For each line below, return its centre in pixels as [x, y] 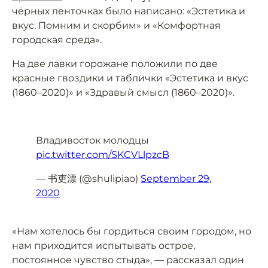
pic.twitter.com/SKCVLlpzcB [103, 155]
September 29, [176, 179]
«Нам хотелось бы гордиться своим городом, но [132, 231]
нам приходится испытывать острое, [103, 246]
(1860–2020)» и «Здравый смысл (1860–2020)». [123, 92]
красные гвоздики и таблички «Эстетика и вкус [130, 78]
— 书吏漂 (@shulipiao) [88, 179]
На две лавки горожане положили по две [115, 64]
